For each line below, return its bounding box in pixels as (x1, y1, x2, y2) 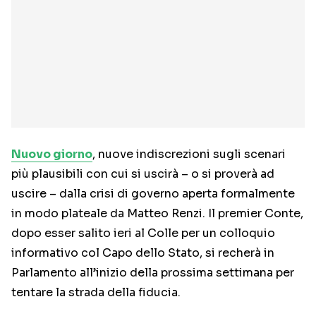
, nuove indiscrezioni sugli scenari (92, 147, 286, 162)
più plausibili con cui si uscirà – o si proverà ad (11, 166, 274, 182)
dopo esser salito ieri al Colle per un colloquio (11, 226, 275, 241)
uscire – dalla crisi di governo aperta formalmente (11, 186, 295, 202)
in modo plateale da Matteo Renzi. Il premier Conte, (11, 206, 303, 221)
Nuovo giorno (11, 147, 92, 162)
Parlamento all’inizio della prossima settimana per (11, 265, 294, 281)
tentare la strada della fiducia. (11, 285, 181, 300)
